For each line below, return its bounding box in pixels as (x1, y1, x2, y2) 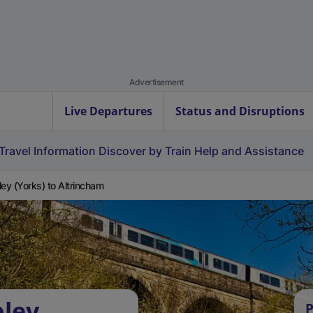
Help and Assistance (194, 144, 304, 158)
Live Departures (64, 103, 152, 119)
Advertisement (129, 77, 184, 87)
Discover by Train (99, 144, 191, 158)
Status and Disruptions (175, 103, 305, 119)
